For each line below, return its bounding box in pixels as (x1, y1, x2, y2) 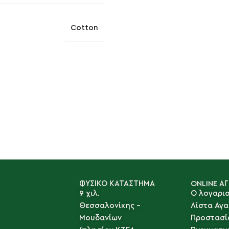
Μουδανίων (79, 214, 122, 222)
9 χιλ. (79, 189, 100, 197)
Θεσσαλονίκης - (79, 201, 141, 210)
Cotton (71, 24, 98, 32)
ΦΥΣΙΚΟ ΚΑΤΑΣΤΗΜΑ (79, 179, 155, 188)
